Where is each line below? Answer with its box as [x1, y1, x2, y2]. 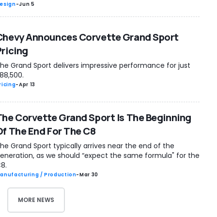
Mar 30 [79, 171, 98, 178]
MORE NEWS [17, 195, 54, 204]
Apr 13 [18, 80, 35, 88]
